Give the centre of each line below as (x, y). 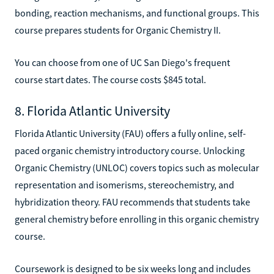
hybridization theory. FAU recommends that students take (132, 202)
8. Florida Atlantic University (92, 110)
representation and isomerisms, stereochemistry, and (124, 184)
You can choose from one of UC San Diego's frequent (122, 62)
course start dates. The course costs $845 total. (110, 79)
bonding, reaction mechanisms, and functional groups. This (137, 13)
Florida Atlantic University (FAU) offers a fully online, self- (130, 133)
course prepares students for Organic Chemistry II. (118, 30)
